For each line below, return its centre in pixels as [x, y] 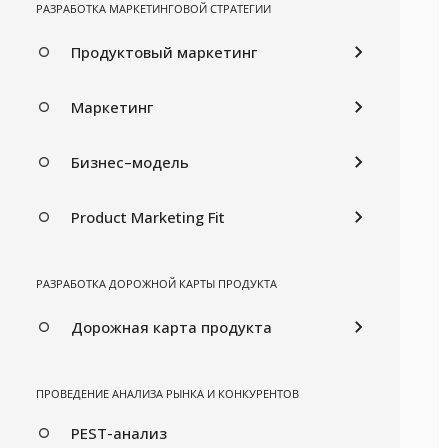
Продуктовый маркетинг [164, 51]
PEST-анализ [119, 432]
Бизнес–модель [130, 161]
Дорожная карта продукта [171, 326]
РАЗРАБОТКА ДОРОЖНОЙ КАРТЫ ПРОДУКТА [156, 283]
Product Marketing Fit [148, 216]
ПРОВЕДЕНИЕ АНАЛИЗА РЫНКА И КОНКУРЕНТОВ [167, 393]
